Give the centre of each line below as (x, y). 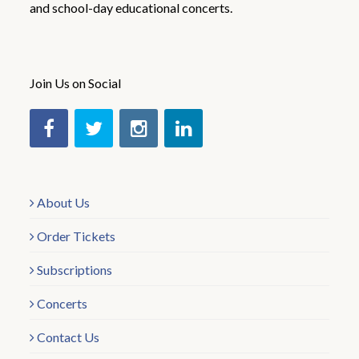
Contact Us (69, 337)
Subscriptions (75, 270)
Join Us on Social (76, 83)
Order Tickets (77, 236)
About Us (64, 202)
